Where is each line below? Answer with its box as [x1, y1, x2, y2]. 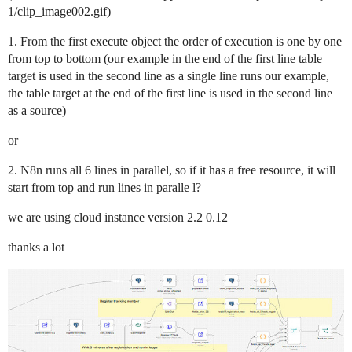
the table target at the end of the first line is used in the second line [8, 86, 332, 100]
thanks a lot [8, 240, 64, 254]
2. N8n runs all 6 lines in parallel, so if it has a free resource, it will [8, 163, 335, 177]
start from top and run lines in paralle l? [8, 181, 201, 194]
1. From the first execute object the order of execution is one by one [8, 35, 342, 48]
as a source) [8, 104, 66, 117]
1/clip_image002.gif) [8, 5, 111, 18]
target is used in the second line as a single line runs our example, [8, 69, 329, 82]
